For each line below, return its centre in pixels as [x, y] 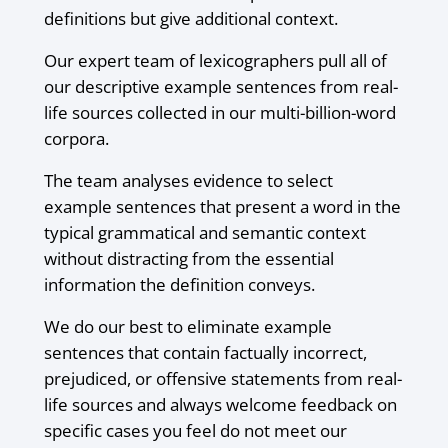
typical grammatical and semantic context [204, 232]
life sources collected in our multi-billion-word [219, 112]
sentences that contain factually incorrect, [205, 352]
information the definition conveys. [179, 284]
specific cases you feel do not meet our [195, 430]
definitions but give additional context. [190, 18]
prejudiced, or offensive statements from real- [222, 378]
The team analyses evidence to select [188, 180]
